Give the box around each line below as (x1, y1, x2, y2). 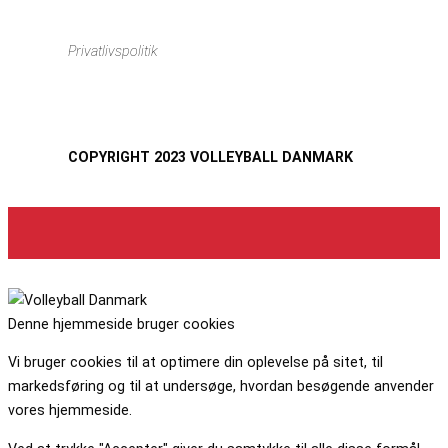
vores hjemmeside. (8, 402, 132, 419)
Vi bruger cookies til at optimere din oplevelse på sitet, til (8, 354, 383, 371)
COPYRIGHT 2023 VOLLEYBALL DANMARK (68, 148, 353, 165)
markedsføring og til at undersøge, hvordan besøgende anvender (8, 378, 434, 395)
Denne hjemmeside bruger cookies (8, 316, 235, 333)
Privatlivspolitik (68, 43, 158, 60)
